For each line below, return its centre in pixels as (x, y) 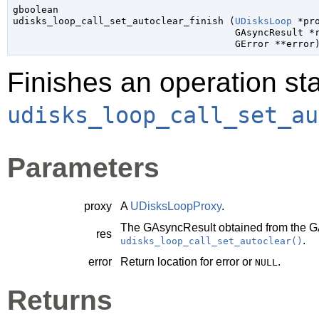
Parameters (83, 167)
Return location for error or (188, 261)
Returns (60, 300)
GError (252, 44)
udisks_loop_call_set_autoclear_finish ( (124, 21)
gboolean (35, 10)
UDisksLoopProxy (176, 206)
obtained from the (262, 227)
